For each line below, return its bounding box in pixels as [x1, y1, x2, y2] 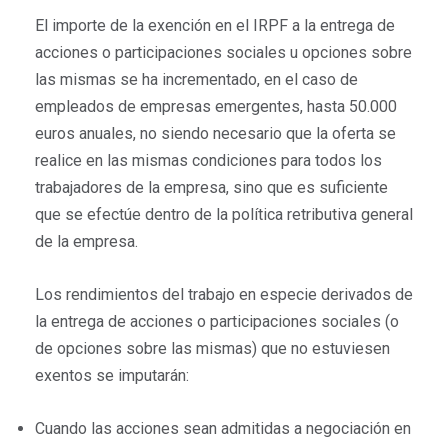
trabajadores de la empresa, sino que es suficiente [35, 178, 388, 198]
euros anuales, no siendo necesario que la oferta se [35, 124, 396, 144]
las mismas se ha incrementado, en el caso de [35, 70, 358, 90]
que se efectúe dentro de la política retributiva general [35, 205, 413, 225]
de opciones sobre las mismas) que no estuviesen [35, 339, 390, 359]
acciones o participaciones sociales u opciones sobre [35, 43, 412, 63]
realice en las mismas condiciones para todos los [35, 151, 382, 171]
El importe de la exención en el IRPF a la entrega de [35, 16, 395, 36]
